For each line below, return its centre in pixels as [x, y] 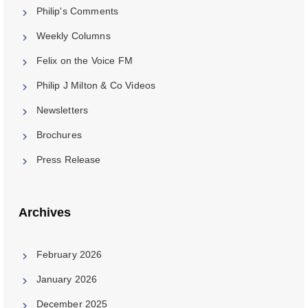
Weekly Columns [73, 36]
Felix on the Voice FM [85, 61]
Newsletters [62, 110]
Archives [44, 213]
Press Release [68, 160]
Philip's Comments [77, 11]
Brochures [59, 135]
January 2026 [67, 279]
